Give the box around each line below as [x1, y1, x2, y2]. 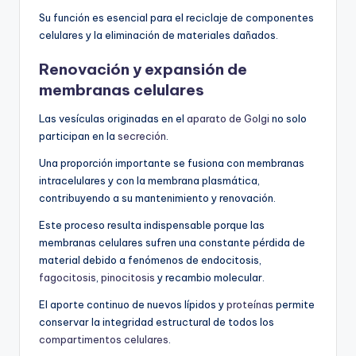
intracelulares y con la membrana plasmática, [39, 174, 260, 188]
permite [273, 298, 315, 311]
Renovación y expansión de [39, 60, 247, 79]
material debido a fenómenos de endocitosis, [39, 253, 261, 267]
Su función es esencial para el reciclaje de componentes [39, 11, 314, 25]
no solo [269, 112, 307, 126]
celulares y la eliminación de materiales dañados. [39, 29, 278, 42]
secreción [118, 130, 166, 143]
